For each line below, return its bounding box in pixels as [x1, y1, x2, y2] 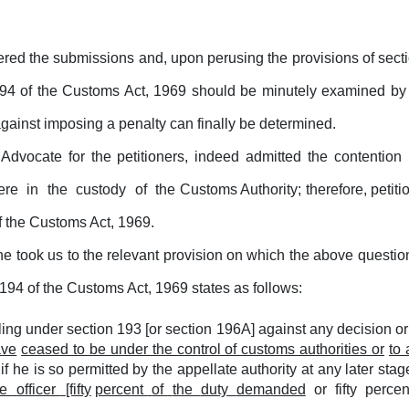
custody [76, 181, 131, 197]
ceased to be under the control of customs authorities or [21, 341, 385, 357]
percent [95, 382, 148, 397]
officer [16, 382, 60, 397]
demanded [236, 382, 306, 397]
